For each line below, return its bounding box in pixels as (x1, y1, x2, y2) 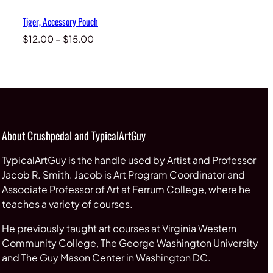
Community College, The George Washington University (1, 236, 258, 249)
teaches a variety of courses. (1, 197, 136, 210)
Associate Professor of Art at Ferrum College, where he (1, 182, 252, 196)
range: (93, 45, 121, 57)
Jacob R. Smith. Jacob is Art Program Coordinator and (1, 168, 245, 181)
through (93, 72, 129, 84)
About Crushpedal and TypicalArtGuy (1, 127, 146, 143)
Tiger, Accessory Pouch (23, 14, 98, 28)
